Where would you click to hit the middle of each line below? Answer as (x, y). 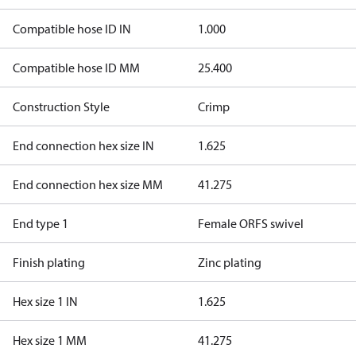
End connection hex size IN (83, 145)
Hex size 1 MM (50, 340)
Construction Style (61, 106)
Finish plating (49, 262)
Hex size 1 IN (45, 301)
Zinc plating (229, 262)
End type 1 (41, 223)
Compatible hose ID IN (72, 29)
